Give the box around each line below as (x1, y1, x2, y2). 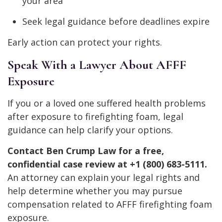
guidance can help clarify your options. (7, 124, 173, 136)
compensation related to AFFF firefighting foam (7, 198, 212, 211)
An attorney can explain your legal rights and (7, 171, 200, 184)
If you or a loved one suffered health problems (7, 97, 206, 110)
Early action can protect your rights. (7, 36, 162, 49)
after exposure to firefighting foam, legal (7, 111, 183, 123)
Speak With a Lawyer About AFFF (7, 57, 186, 73)
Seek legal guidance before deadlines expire (22, 15, 210, 28)
